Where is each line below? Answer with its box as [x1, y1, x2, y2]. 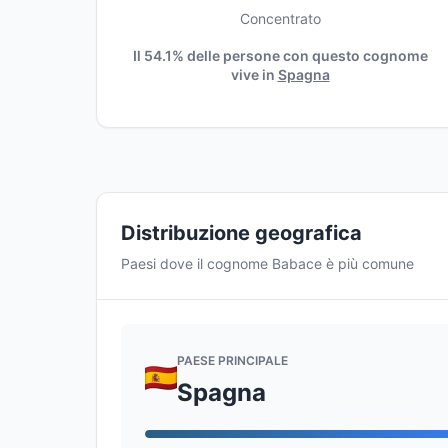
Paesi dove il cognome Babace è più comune [121, 255, 414, 272]
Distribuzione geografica [121, 221, 362, 245]
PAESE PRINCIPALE [177, 352, 288, 368]
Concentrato [239, 10, 321, 27]
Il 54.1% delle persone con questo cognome [132, 47, 428, 64]
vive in [230, 66, 278, 83]
